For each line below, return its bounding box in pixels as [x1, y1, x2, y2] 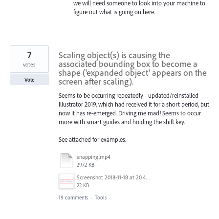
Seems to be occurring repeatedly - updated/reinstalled [59, 91, 198, 100]
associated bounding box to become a [59, 58, 197, 70]
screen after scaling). [59, 76, 133, 88]
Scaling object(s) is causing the [59, 49, 170, 61]
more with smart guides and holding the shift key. [59, 118, 185, 126]
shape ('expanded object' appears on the [59, 67, 207, 79]
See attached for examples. [59, 135, 126, 144]
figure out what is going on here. [73, 8, 155, 16]
